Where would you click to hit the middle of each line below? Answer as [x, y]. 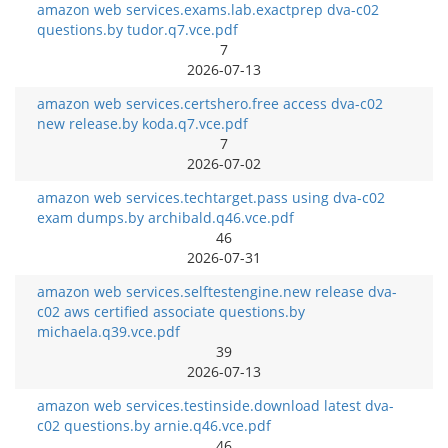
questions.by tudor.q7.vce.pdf [137, 29]
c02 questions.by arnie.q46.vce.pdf [154, 425]
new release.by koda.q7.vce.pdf [142, 123]
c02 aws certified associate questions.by [171, 311]
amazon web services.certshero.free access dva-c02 [210, 103]
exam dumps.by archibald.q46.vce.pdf [165, 217]
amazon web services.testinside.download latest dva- [215, 405]
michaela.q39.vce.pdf [108, 331]
